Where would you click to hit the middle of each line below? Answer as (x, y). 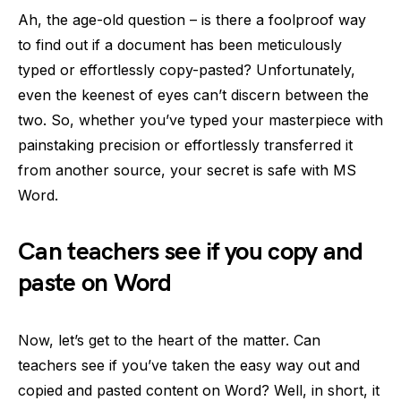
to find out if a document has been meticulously (180, 45)
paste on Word (94, 283)
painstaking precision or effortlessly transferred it (185, 145)
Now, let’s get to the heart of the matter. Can (169, 340)
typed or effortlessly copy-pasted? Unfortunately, (187, 70)
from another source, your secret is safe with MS (187, 170)
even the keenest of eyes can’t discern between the (193, 95)
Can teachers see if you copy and (191, 252)
